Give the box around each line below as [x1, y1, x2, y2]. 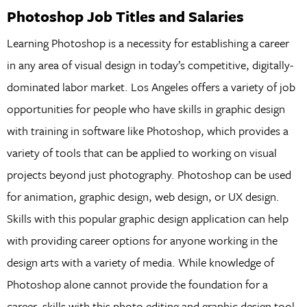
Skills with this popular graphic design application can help [6, 210, 288, 228]
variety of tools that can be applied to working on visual [6, 144, 277, 162]
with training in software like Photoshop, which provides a [6, 122, 288, 140]
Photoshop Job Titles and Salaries [6, 5, 244, 27]
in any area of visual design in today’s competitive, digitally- [6, 56, 293, 74]
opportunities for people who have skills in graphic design [6, 100, 285, 118]
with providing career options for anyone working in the [6, 232, 278, 249]
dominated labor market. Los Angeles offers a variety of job [6, 78, 295, 96]
